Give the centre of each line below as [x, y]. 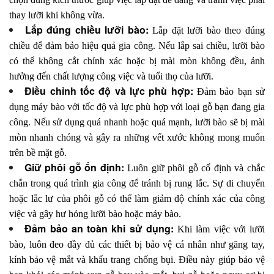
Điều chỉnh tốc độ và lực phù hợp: [111, 91]
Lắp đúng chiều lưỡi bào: [89, 30]
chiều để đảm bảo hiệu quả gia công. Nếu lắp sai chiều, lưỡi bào [137, 46]
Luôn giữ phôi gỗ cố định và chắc [194, 168]
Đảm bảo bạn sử [231, 92]
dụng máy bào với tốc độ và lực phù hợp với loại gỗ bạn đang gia [137, 107]
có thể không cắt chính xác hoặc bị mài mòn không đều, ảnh [137, 61]
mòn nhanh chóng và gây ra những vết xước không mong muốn [137, 138]
